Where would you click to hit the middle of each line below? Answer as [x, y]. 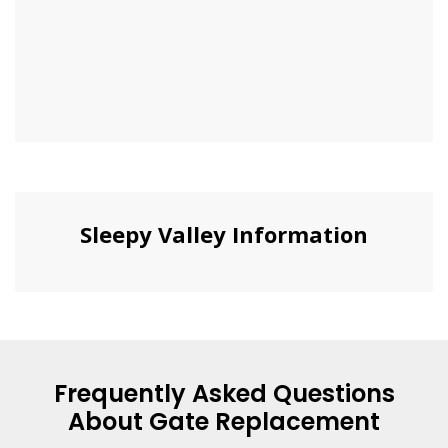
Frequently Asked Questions [224, 394]
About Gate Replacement [224, 422]
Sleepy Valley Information [224, 234]
